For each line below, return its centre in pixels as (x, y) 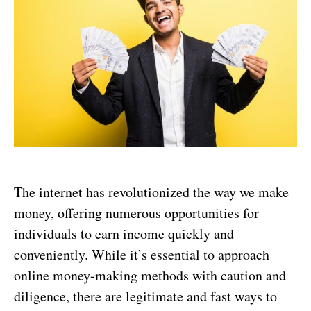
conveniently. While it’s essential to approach (142, 255)
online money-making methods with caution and (150, 276)
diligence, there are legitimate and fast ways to (145, 296)
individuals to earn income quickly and (124, 234)
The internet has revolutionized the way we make (151, 192)
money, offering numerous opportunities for (136, 213)
